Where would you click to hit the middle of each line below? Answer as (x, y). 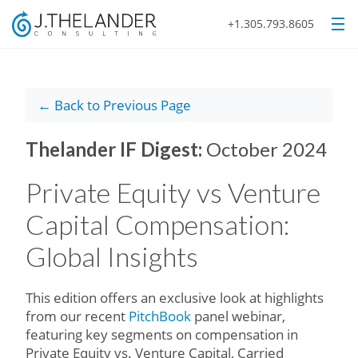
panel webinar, (238, 316)
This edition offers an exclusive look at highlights (175, 298)
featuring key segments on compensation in (162, 334)
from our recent (77, 316)
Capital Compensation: (157, 224)
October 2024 (267, 149)
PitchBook (160, 316)
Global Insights (112, 256)
